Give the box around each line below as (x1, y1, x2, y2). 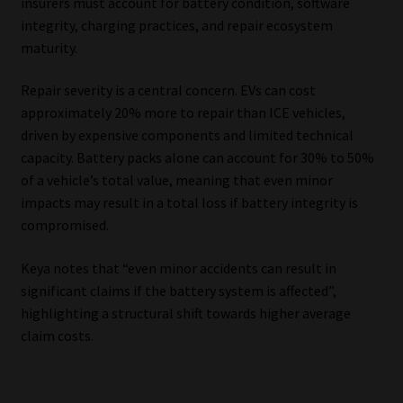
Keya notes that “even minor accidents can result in (20, 258, 336, 277)
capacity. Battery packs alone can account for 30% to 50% (20, 148, 374, 167)
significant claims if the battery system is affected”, (20, 281, 336, 300)
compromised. (20, 216, 109, 235)
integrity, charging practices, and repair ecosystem (20, 15, 333, 34)
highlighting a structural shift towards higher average (20, 303, 351, 322)
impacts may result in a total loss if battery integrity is (20, 193, 358, 212)
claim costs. (20, 326, 94, 345)
